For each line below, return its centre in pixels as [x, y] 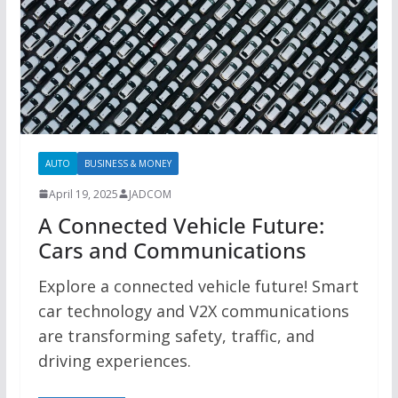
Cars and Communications [172, 250]
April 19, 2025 [83, 194]
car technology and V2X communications [193, 310]
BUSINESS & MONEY [127, 163]
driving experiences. [114, 360]
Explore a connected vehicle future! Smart [198, 286]
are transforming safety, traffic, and [176, 335]
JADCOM [150, 194]
